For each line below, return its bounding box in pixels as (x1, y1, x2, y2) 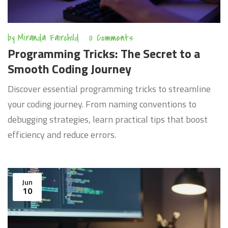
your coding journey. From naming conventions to (8, 97, 196, 111)
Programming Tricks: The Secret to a (8, 44, 200, 63)
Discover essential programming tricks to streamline (8, 82, 211, 96)
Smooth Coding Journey (8, 60, 131, 78)
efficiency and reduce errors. (8, 128, 116, 142)
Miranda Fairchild (18, 31, 79, 45)
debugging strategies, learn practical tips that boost (8, 112, 208, 127)
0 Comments (89, 31, 133, 45)
